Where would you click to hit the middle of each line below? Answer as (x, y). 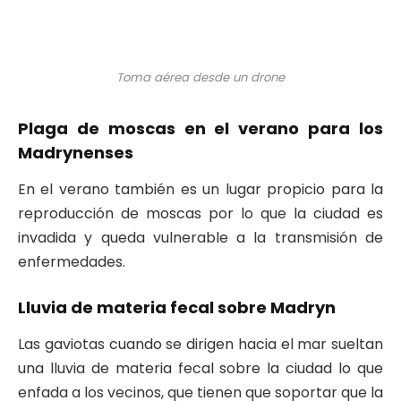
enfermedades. (72, 261)
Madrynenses (76, 153)
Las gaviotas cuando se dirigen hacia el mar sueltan (200, 344)
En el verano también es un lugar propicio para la (200, 189)
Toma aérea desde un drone (200, 78)
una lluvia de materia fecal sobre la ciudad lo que (200, 368)
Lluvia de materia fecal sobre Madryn (177, 308)
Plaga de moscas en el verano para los (200, 128)
